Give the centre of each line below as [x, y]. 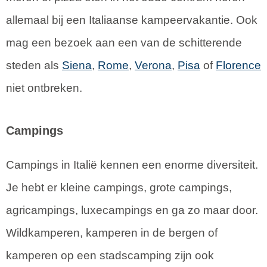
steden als [34, 65]
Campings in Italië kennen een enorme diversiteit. [132, 164]
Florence [238, 65]
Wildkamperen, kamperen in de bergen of [112, 232]
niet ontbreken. [44, 88]
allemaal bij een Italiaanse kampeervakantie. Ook [132, 20]
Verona [153, 65]
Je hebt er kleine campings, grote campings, [119, 187]
